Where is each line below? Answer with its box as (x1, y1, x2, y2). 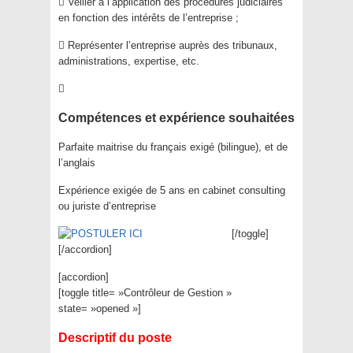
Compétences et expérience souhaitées (58, 111, 295, 124)
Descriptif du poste (58, 331, 172, 344)
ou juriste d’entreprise (58, 200, 156, 212)
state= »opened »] (58, 303, 141, 314)
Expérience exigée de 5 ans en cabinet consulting (58, 184, 285, 196)
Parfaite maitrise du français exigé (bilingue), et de (58, 141, 288, 153)
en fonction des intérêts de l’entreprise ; (58, 12, 239, 24)
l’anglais (58, 157, 95, 169)
